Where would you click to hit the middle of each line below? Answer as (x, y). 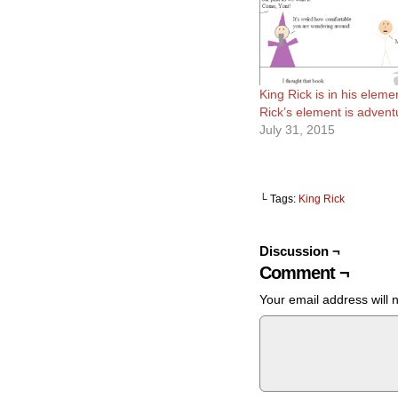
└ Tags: (279, 199)
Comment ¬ (304, 272)
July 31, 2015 (297, 129)
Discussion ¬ (300, 251)
